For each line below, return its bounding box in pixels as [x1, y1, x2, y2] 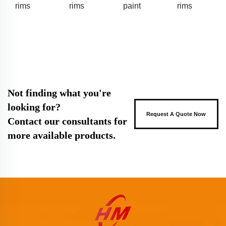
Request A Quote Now [146, 110, 206, 117]
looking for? [8, 101, 61, 112]
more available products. [8, 129, 116, 141]
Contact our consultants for [8, 115, 127, 127]
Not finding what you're [8, 87, 111, 98]
